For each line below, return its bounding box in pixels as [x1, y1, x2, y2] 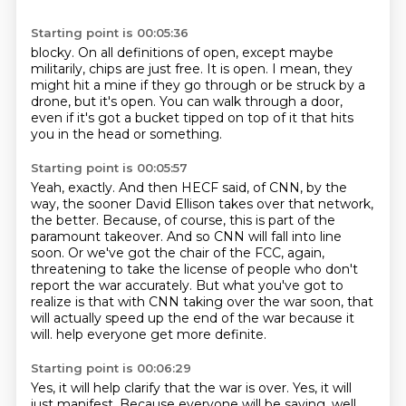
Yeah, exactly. [30, 179, 119, 196]
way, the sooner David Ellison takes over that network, [30, 196, 373, 212]
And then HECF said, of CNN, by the [118, 179, 347, 196]
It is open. [206, 61, 272, 77]
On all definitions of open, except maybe [77, 44, 333, 61]
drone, [30, 93, 74, 110]
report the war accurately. [30, 277, 196, 294]
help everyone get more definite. [55, 326, 266, 343]
